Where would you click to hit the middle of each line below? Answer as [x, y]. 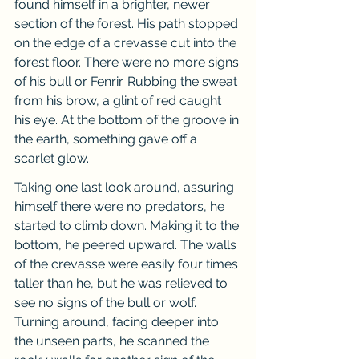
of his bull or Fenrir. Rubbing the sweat [127, 81]
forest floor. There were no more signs [128, 62]
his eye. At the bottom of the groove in [128, 120]
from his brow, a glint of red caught [119, 101]
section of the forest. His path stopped [128, 24]
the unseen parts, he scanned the [113, 341]
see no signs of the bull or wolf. [107, 303]
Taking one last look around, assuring [126, 187]
